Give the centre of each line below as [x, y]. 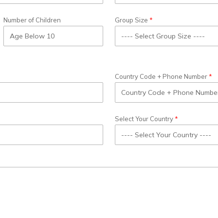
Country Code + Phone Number [161, 77]
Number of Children [32, 20]
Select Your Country [144, 119]
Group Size [131, 20]
